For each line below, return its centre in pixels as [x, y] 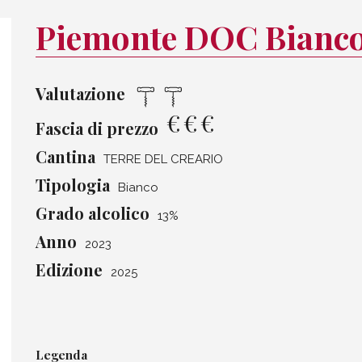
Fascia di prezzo [97, 128]
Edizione [69, 270]
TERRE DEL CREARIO [163, 160]
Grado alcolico [93, 213]
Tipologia [73, 185]
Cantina [65, 157]
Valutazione [80, 93]
